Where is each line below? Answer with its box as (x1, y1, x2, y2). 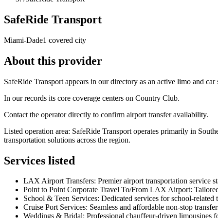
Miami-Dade (4, 36, 43, 44)
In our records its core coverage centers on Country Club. (4, 93, 180, 102)
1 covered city (43, 36, 86, 44)
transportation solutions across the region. (4, 135, 130, 144)
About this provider (4, 54, 102, 67)
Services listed (4, 154, 75, 167)
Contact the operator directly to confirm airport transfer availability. (4, 110, 208, 119)
